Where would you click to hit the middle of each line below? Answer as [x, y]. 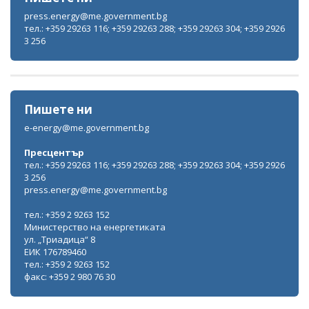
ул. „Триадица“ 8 [60, 239]
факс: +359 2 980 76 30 [70, 276]
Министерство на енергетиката [95, 227]
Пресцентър [54, 152]
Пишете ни [58, 109]
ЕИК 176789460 [55, 251]
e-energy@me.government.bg [87, 127]
